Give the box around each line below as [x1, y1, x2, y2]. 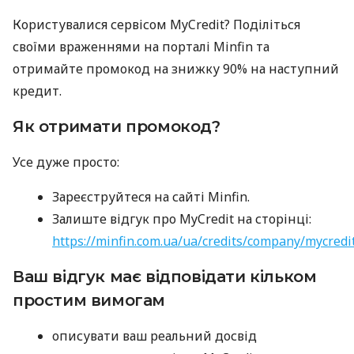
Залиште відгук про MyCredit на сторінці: [52, 209, 311, 228]
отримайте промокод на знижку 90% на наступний [13, 59, 339, 77]
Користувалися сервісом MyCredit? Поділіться [13, 15, 300, 33]
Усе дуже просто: [13, 153, 119, 171]
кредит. [13, 81, 62, 100]
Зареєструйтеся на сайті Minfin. [52, 187, 250, 205]
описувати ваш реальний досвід [52, 326, 257, 345]
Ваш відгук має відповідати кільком [13, 266, 317, 286]
